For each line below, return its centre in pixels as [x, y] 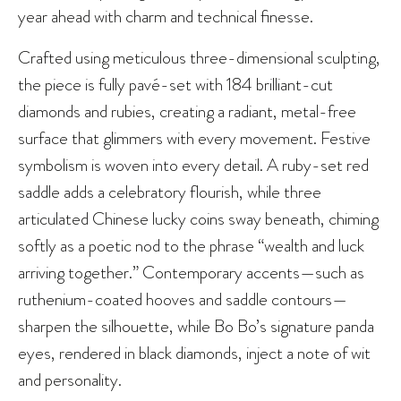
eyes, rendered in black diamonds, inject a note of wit [194, 352]
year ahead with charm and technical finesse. [166, 16]
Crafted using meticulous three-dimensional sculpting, [199, 57]
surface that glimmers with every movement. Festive [194, 137]
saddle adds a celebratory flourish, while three [170, 191]
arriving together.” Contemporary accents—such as [191, 272]
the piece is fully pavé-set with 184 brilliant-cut [175, 84]
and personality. [70, 379]
